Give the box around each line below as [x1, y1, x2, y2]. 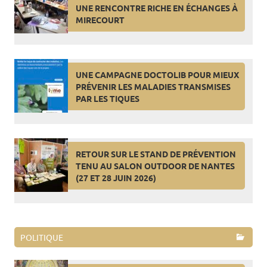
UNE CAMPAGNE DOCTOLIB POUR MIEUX [75, 69, 239, 80]
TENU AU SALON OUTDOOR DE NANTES [75, 160, 235, 172]
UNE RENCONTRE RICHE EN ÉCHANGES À [75, 2, 238, 13]
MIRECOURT [75, 14, 125, 25]
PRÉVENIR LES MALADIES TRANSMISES [75, 81, 231, 92]
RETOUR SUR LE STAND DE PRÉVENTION [75, 148, 236, 160]
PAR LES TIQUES [75, 93, 139, 104]
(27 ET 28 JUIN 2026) [75, 172, 156, 184]
